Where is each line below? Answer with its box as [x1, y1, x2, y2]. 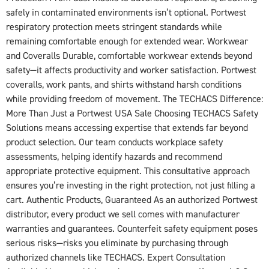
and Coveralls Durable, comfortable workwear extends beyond [6, 50, 252, 62]
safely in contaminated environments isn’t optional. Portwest [6, 7, 246, 19]
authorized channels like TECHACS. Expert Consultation [6, 252, 225, 264]
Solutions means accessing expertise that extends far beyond [6, 122, 248, 134]
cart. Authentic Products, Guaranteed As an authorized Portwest [6, 194, 258, 207]
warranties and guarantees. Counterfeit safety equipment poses [6, 223, 258, 235]
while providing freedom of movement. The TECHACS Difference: [6, 93, 263, 106]
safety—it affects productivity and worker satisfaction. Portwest [6, 64, 256, 77]
